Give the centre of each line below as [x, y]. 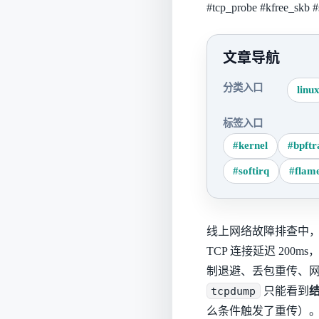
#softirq [251, 171]
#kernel [251, 146]
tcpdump [234, 291]
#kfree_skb [285, 8]
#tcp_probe [232, 8]
